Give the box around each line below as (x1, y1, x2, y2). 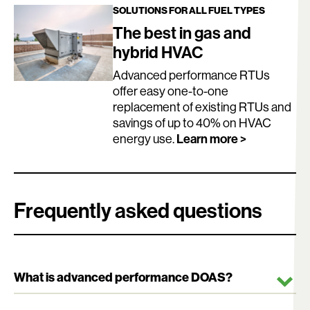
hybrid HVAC (112, 42, 203, 62)
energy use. (112, 131, 176, 146)
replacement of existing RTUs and (112, 100, 291, 114)
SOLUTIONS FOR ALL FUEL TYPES (112, 4, 265, 17)
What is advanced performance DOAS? (14, 269, 232, 285)
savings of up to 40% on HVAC (112, 116, 271, 130)
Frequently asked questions (14, 198, 262, 224)
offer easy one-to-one (112, 84, 228, 98)
